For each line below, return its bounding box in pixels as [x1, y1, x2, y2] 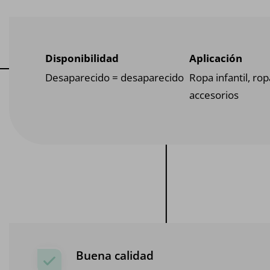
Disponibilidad [45, 51, 119, 66]
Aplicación [189, 51, 242, 66]
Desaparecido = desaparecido [45, 70, 184, 84]
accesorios [189, 87, 239, 102]
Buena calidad [76, 248, 154, 264]
